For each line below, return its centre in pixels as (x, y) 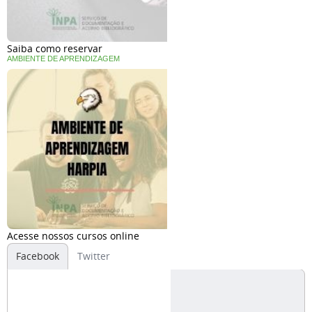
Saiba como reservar (55, 49)
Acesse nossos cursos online (73, 236)
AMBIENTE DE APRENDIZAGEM (63, 59)
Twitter (94, 256)
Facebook (38, 256)
